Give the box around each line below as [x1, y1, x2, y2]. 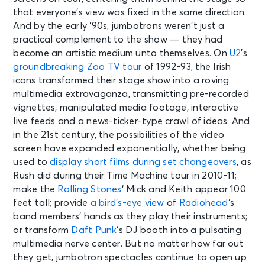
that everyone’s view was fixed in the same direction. [13, 8, 247, 18]
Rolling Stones [57, 185, 122, 195]
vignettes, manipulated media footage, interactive [13, 103, 239, 113]
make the [13, 185, 58, 195]
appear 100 [195, 185, 246, 195]
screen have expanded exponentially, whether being [13, 144, 246, 154]
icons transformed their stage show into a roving [13, 76, 230, 86]
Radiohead [179, 198, 228, 208]
